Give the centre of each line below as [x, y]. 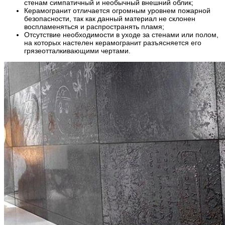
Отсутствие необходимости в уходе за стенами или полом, [121, 35]
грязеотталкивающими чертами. [77, 51]
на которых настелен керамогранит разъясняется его [113, 43]
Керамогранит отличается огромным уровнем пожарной [117, 11]
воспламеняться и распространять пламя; [94, 27]
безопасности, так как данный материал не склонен [110, 19]
